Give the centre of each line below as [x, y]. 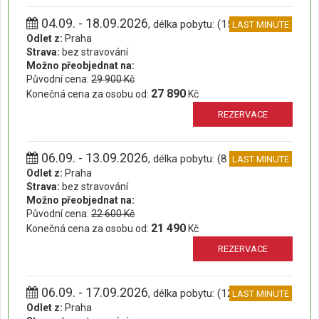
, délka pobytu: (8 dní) [198, 159]
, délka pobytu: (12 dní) [201, 293]
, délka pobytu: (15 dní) [201, 24]
